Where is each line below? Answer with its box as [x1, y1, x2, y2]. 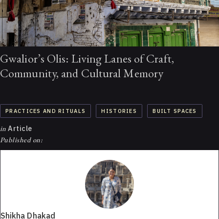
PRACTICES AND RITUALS [5, 108, 86, 115]
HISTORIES [101, 108, 137, 115]
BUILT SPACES [153, 108, 197, 115]
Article [6, 124, 32, 133]
